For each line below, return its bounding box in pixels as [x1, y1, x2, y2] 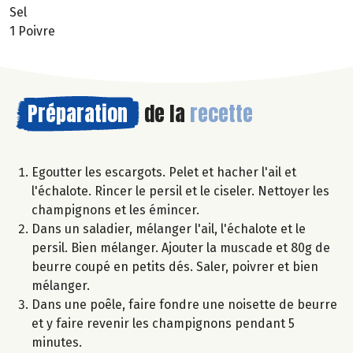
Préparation [28, 97, 128, 129]
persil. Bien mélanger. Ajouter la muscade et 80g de [32, 240, 330, 255]
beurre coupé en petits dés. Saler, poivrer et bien [32, 258, 318, 274]
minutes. [32, 334, 82, 350]
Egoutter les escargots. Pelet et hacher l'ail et [32, 164, 296, 180]
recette [190, 97, 253, 129]
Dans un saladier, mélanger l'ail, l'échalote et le [32, 221, 306, 236]
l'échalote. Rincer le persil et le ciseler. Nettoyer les [32, 183, 329, 199]
